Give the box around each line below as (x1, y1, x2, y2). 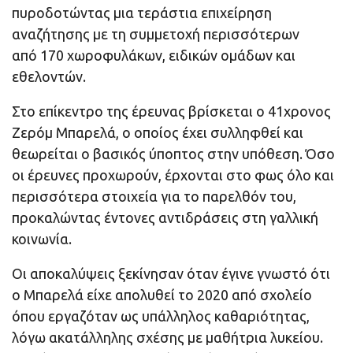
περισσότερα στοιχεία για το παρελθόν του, (12, 188, 296, 205)
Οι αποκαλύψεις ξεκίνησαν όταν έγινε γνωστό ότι (12, 266, 330, 282)
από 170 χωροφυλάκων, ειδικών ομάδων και (12, 47, 295, 64)
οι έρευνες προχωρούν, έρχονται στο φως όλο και (12, 167, 334, 184)
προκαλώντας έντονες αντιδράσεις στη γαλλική (12, 210, 318, 226)
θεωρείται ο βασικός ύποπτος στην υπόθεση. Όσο (12, 146, 335, 162)
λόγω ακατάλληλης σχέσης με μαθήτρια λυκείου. (12, 329, 323, 346)
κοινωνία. (12, 231, 72, 247)
